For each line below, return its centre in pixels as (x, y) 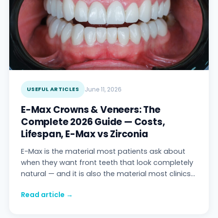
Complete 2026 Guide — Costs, (93, 122)
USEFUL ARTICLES (53, 89)
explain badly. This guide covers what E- (91, 185)
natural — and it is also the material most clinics (106, 174)
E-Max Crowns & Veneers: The (91, 110)
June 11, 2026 (103, 90)
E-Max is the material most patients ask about (103, 152)
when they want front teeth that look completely (107, 163)
